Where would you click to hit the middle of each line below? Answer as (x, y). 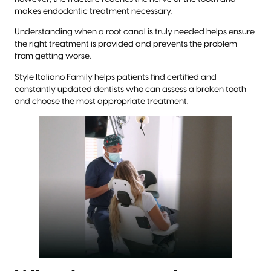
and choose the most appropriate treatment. (101, 101)
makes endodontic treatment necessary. (93, 12)
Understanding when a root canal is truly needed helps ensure (135, 32)
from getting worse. (53, 57)
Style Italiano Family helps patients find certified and (116, 77)
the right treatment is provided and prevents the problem (126, 44)
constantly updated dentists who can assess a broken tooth (130, 89)
